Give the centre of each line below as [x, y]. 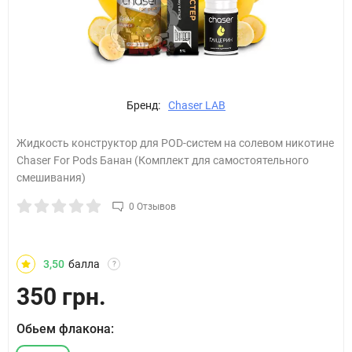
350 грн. [61, 297]
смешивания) [51, 178]
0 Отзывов [152, 207]
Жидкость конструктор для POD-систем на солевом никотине [175, 143]
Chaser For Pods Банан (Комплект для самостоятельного [163, 160]
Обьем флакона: [65, 329]
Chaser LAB [197, 105]
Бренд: [143, 105]
